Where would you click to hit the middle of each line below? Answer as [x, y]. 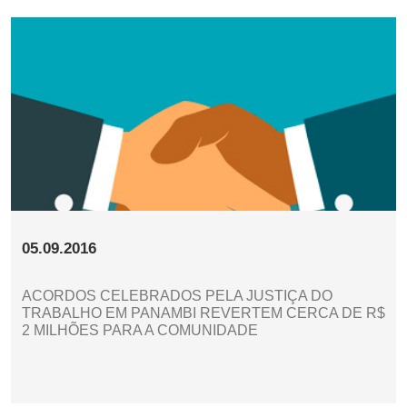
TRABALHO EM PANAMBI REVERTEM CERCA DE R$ [203, 313]
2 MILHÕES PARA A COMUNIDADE [140, 330]
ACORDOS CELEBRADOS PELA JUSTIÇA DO [177, 295]
